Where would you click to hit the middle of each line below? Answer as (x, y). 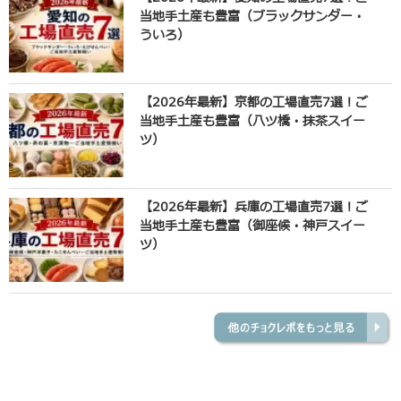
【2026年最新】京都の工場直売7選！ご (253, 103)
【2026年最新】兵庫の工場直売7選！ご (253, 208)
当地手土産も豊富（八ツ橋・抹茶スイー (252, 122)
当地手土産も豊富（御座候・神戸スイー (252, 226)
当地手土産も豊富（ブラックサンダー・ (252, 17)
